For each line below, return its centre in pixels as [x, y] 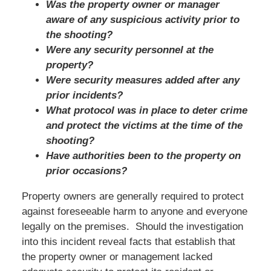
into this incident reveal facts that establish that [128, 241]
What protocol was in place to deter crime [146, 110]
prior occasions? [86, 171]
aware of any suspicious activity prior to [142, 19]
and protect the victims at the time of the [144, 125]
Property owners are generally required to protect [132, 196]
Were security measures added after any [142, 80]
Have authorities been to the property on [143, 155]
